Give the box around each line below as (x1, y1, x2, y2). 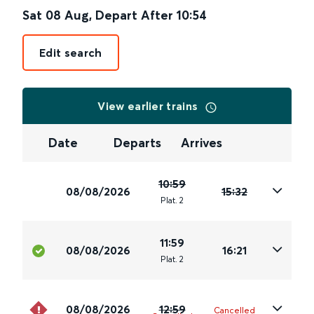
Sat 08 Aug (22, 7, 89, 23)
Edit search (39, 46, 102, 60)
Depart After (95, 7, 173, 23)
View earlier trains (97, 99, 201, 113)
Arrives (180, 135, 222, 151)
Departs (114, 135, 162, 151)
